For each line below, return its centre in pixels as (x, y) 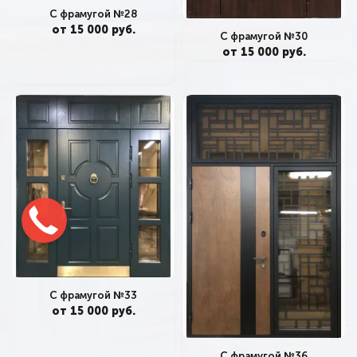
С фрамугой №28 (93, 14)
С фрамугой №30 (264, 37)
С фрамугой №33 (93, 296)
